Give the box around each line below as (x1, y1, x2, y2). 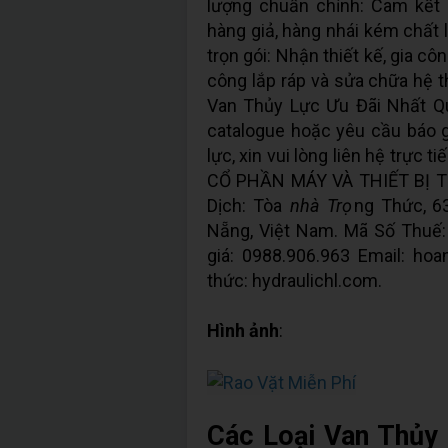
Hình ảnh (207, 320, 279, 341)
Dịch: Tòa (207, 195, 289, 216)
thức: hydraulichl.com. (207, 270, 382, 291)
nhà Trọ (290, 195, 352, 216)
